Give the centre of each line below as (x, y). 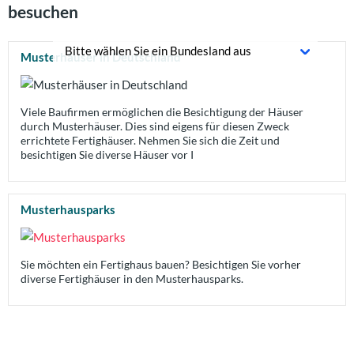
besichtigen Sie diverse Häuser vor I (107, 155)
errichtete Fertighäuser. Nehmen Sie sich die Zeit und (150, 141)
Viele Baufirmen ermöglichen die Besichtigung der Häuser (162, 112)
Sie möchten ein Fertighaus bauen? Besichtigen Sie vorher (161, 265)
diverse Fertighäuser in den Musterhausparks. (132, 279)
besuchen (43, 11)
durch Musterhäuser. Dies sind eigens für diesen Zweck (155, 126)
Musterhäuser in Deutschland (101, 57)
